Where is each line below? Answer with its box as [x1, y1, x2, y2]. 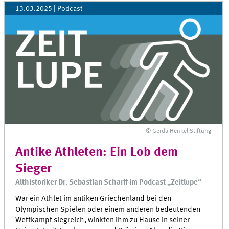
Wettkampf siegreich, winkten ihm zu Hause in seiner [15, 216, 190, 224]
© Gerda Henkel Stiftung [146, 128, 212, 135]
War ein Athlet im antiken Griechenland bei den [15, 194, 172, 203]
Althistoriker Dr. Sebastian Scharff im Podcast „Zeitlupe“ [15, 178, 202, 187]
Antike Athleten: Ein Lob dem [15, 146, 178, 159]
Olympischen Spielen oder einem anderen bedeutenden [15, 205, 201, 214]
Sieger [15, 162, 52, 175]
